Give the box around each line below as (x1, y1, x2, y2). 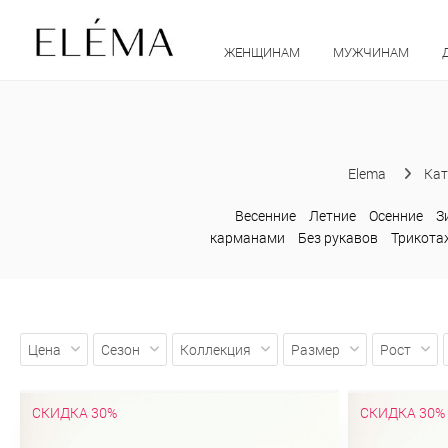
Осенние (368, 205, 423, 225)
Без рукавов (298, 227, 379, 247)
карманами (210, 227, 286, 247)
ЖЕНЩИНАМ (223, 42, 303, 61)
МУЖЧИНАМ (332, 42, 412, 61)
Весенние (234, 205, 296, 225)
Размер (290, 339, 340, 359)
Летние (308, 205, 356, 225)
